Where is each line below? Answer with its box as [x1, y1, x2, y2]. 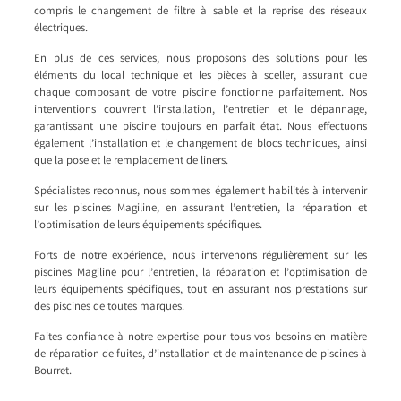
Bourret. [34, 363, 73, 380]
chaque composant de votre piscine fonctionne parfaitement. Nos [34, 84, 367, 102]
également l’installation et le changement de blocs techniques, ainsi [34, 135, 367, 153]
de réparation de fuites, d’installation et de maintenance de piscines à [34, 346, 367, 363]
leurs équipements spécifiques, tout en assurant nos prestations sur [34, 281, 367, 299]
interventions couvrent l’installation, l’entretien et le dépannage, [34, 101, 367, 119]
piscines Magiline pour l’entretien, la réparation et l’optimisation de [34, 264, 367, 282]
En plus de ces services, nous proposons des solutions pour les [34, 50, 367, 68]
